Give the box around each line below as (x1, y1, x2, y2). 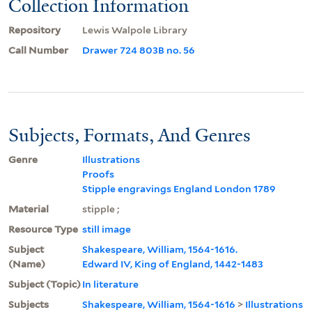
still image (82, 223, 131, 235)
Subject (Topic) (8, 278, 81, 290)
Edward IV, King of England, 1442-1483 (82, 258, 263, 270)
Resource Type (8, 223, 78, 235)
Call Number (8, 44, 68, 56)
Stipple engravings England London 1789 (82, 182, 276, 194)
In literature (82, 278, 139, 290)
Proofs (82, 168, 114, 180)
